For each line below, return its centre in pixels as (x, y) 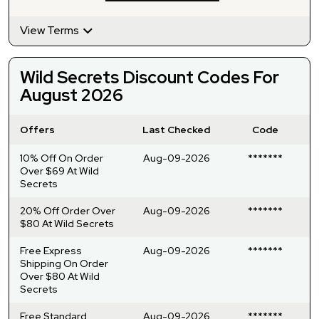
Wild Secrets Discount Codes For (150, 77)
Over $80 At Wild (60, 276)
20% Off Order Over (68, 210)
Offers (37, 129)
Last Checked (176, 129)
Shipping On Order (64, 263)
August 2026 (72, 95)
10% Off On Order (62, 158)
